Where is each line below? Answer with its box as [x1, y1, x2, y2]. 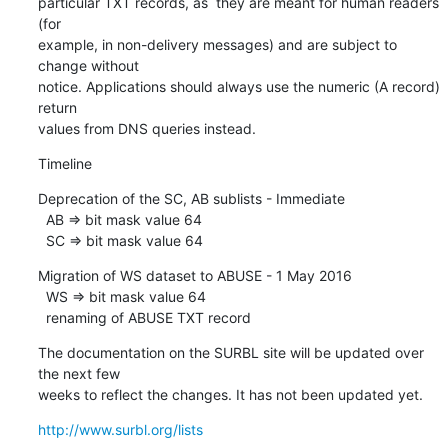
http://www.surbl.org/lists [37, 420, 203, 438]
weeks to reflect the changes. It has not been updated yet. [37, 385, 423, 403]
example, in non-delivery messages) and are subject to [37, 35, 397, 53]
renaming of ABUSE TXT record [45, 308, 251, 326]
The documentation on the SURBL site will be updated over [37, 343, 424, 361]
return [37, 98, 77, 116]
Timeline [37, 154, 92, 172]
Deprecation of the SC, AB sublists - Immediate [37, 189, 345, 207]
